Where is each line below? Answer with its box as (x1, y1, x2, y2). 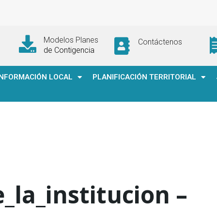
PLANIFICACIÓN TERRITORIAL (93, 73, 196, 81)
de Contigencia (43, 46, 94, 55)
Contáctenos (138, 37, 182, 46)
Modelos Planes (43, 35, 98, 45)
